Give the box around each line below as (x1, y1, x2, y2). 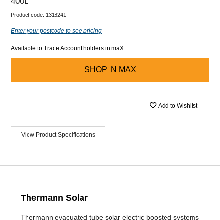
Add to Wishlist (158, 102, 197, 109)
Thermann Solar (21, 192, 88, 203)
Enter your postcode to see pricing (11, 27, 102, 34)
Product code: (11, 11, 46, 18)
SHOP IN (84, 65, 117, 74)
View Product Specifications (21, 131, 95, 138)
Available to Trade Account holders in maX (11, 44, 124, 52)
